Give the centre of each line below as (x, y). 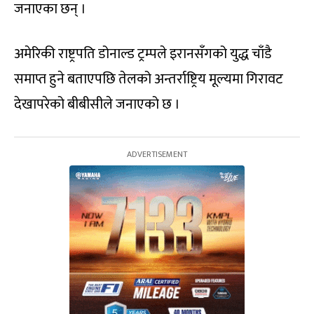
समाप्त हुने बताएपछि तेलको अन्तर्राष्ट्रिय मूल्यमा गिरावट (149, 80)
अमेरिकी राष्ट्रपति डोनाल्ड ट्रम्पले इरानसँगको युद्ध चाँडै (143, 54)
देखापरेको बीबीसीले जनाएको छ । (97, 105)
